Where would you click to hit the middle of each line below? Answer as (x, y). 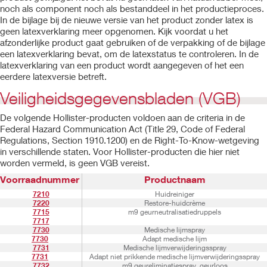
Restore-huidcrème (175, 203)
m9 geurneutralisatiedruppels (175, 212)
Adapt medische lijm (175, 239)
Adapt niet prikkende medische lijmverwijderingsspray (175, 257)
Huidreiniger (175, 194)
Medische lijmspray (175, 230)
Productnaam (175, 179)
